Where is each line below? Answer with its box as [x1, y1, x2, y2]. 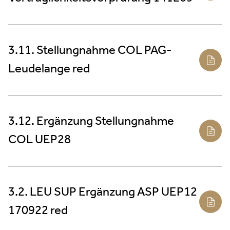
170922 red [8, 199, 68, 222]
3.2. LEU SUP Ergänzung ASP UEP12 [8, 181, 197, 204]
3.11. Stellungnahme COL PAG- [8, 39, 172, 62]
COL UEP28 [8, 128, 71, 151]
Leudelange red [8, 57, 90, 81]
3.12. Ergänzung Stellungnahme [8, 110, 174, 133]
